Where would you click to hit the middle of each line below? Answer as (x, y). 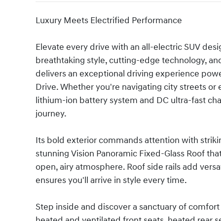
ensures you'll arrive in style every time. (111, 181)
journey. (51, 114)
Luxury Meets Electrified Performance (109, 21)
